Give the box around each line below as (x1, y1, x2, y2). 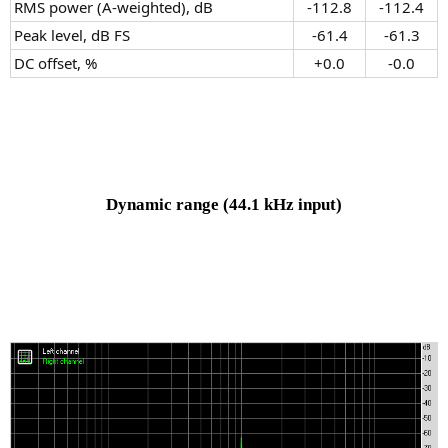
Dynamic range (106, 194, 223, 214)
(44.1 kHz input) (223, 194, 342, 214)
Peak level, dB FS (14, 25, 130, 46)
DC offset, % (14, 53, 97, 74)
